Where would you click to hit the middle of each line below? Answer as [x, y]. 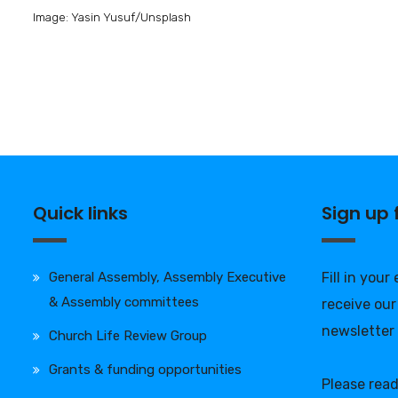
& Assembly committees [124, 302]
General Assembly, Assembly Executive [167, 277]
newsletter [358, 330]
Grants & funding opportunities [145, 369]
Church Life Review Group [128, 335]
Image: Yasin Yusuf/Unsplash [112, 16]
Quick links [80, 213]
